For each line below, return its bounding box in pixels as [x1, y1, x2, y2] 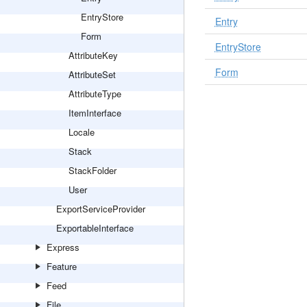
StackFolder [69, 164, 116, 177]
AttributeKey [69, 49, 118, 62]
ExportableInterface [56, 221, 134, 234]
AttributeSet [69, 68, 116, 81]
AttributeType [69, 87, 121, 100]
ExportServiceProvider [56, 202, 145, 215]
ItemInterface [69, 106, 121, 119]
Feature [47, 260, 77, 273]
